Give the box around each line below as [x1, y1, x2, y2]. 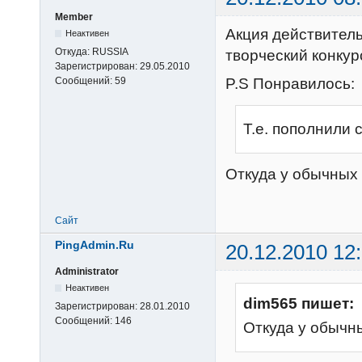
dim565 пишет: [243, 294, 354, 312]
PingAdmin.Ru [55, 238, 134, 251]
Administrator [55, 265, 119, 277]
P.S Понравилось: [225, 74, 355, 92]
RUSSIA [92, 46, 128, 58]
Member [55, 11, 93, 23]
